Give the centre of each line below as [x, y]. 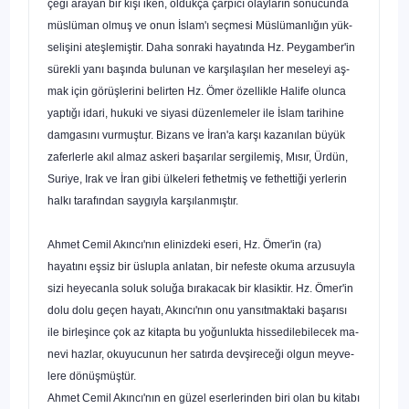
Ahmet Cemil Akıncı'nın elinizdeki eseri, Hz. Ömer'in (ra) [184, 244]
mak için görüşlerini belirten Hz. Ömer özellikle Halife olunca [197, 91]
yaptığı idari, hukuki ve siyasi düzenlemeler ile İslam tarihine [196, 113]
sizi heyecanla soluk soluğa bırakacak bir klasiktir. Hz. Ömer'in [200, 288]
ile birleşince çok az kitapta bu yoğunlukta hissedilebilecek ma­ [203, 332]
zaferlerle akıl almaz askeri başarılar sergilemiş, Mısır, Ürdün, [198, 157]
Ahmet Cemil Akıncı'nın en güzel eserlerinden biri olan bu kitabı [204, 398]
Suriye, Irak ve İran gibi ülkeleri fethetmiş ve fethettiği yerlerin [197, 178]
